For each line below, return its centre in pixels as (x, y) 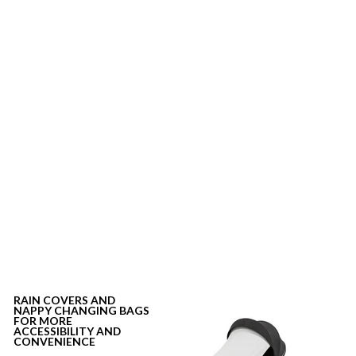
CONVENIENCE (54, 342)
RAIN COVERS (51, 300)
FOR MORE (43, 321)
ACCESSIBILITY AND (67, 331)
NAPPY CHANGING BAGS (81, 311)
